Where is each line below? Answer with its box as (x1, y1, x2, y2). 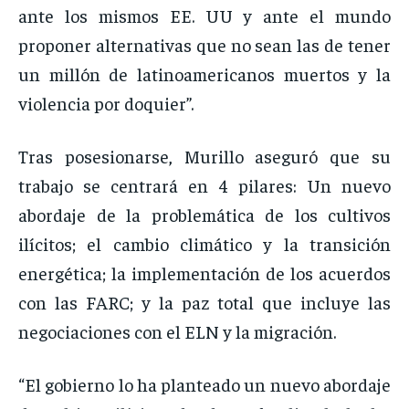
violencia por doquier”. (18, 91, 194, 115)
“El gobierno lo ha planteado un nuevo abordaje (18, 372, 391, 396)
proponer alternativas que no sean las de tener (18, 33, 391, 57)
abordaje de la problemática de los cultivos (18, 203, 391, 226)
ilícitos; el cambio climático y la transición (18, 232, 391, 256)
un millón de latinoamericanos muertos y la (18, 62, 391, 86)
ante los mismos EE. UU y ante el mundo (18, 4, 391, 27)
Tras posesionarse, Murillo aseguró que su (18, 144, 391, 168)
